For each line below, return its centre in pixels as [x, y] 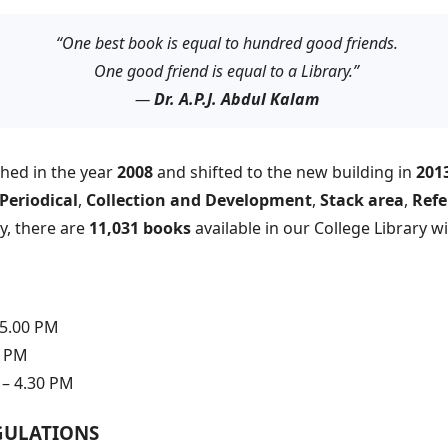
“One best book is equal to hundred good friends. [226, 43]
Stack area [362, 200]
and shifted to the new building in [284, 172]
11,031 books [140, 228]
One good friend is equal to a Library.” [226, 71]
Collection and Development [199, 200]
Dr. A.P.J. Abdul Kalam [236, 99]
